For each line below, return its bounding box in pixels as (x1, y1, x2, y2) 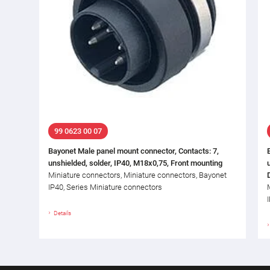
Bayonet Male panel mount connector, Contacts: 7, (48, 146, 219, 155)
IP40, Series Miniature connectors (48, 182, 162, 192)
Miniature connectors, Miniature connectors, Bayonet (48, 170, 227, 180)
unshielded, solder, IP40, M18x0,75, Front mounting (48, 158, 222, 168)
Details (54, 209, 71, 216)
